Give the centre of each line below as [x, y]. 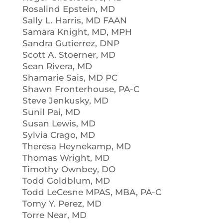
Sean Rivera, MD [57, 66]
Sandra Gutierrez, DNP [71, 43]
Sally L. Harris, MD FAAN [74, 20]
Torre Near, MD [54, 215]
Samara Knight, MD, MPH [77, 32]
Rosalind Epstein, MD [68, 9]
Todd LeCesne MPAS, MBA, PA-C [92, 192]
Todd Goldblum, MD [66, 181]
